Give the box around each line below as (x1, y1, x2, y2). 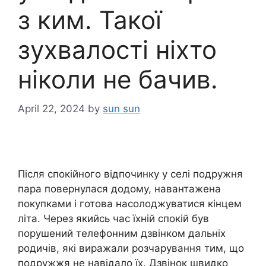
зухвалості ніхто (18, 34, 217, 65)
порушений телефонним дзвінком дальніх (18, 227, 226, 239)
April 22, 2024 (18, 102, 85, 115)
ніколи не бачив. (18, 64, 218, 95)
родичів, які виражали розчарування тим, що (18, 242, 244, 254)
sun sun (103, 102, 140, 115)
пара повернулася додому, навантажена (18, 182, 221, 195)
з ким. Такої (18, 5, 161, 36)
